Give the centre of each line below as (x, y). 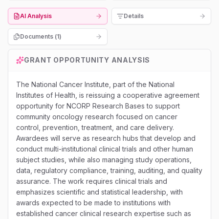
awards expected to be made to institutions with (93, 203)
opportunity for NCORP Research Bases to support (98, 106)
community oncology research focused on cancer (97, 117)
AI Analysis (36, 16)
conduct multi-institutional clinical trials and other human (105, 149)
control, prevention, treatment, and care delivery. (95, 127)
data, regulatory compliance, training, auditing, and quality (109, 170)
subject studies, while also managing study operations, (104, 160)
